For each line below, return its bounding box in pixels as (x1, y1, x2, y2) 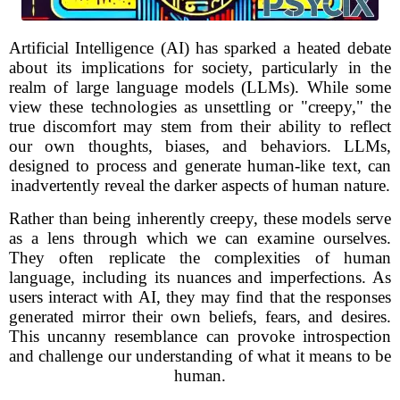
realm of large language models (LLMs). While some (9, 78, 391, 96)
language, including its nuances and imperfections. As (9, 268, 391, 287)
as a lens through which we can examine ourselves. (9, 229, 391, 247)
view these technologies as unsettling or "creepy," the (9, 97, 391, 116)
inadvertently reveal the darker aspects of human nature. (10, 176, 390, 195)
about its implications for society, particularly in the (9, 58, 391, 77)
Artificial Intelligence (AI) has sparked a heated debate (9, 38, 391, 57)
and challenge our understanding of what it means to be (9, 346, 391, 365)
